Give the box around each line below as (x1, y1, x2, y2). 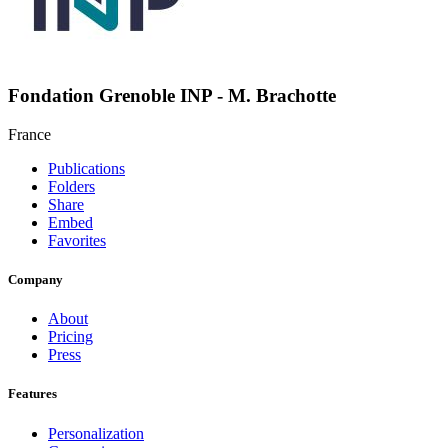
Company (8, 272, 63, 288)
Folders (48, 177, 95, 195)
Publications (48, 159, 125, 177)
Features (8, 386, 57, 402)
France (8, 125, 51, 143)
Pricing (48, 328, 93, 346)
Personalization (48, 424, 144, 442)
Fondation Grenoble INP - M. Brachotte (8, 85, 336, 107)
